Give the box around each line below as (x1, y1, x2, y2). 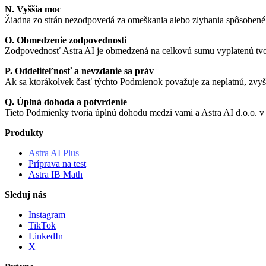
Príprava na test (28, 158, 86, 169)
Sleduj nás (5, 189, 46, 199)
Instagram (28, 209, 65, 220)
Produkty (5, 127, 43, 138)
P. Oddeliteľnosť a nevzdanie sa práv (5, 65, 154, 76)
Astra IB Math (28, 169, 83, 179)
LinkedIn (28, 230, 63, 241)
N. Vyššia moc (5, 4, 61, 14)
